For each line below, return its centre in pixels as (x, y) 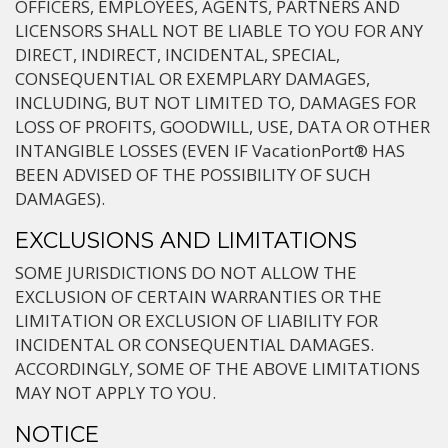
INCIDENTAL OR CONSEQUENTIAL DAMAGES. (194, 344)
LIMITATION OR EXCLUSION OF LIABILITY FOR (196, 320)
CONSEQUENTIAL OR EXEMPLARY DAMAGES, (192, 78)
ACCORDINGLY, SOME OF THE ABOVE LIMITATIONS (217, 368)
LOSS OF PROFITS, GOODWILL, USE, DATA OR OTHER (222, 126)
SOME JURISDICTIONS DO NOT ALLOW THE (186, 272)
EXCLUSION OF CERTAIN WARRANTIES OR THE (198, 296)
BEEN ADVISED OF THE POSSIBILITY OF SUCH (193, 174)
